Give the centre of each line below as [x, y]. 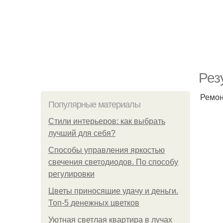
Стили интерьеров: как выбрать [107, 121]
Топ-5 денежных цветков [94, 203]
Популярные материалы [94, 105]
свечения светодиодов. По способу [113, 162]
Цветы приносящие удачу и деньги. [113, 191]
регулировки [71, 174]
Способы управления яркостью [107, 150]
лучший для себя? [82, 133]
